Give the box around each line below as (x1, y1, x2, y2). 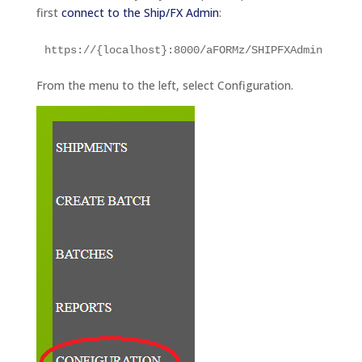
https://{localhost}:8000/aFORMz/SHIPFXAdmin (44, 43, 322, 57)
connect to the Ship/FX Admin (61, 4, 219, 20)
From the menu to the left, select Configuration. (36, 77, 293, 93)
